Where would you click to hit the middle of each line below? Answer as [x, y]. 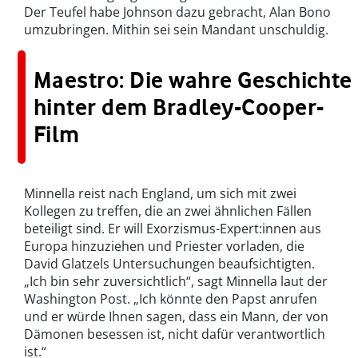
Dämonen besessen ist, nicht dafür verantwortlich [175, 334]
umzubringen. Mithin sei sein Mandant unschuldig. [176, 29]
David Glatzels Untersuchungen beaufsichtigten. [169, 263]
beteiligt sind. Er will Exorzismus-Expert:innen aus [173, 228]
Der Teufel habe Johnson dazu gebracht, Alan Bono [177, 12]
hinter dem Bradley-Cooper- [179, 107]
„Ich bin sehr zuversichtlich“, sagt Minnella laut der [176, 281]
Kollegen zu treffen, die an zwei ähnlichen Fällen [168, 211]
